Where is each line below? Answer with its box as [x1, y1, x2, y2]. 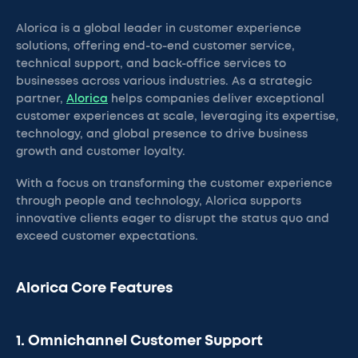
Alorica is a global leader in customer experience [16, 23, 301, 34]
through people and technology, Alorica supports [16, 196, 301, 207]
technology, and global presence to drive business [16, 129, 308, 140]
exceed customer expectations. [16, 231, 198, 242]
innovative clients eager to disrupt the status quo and [16, 213, 329, 225]
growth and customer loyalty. [16, 146, 185, 157]
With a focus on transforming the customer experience [16, 178, 332, 189]
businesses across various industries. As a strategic [16, 76, 312, 87]
